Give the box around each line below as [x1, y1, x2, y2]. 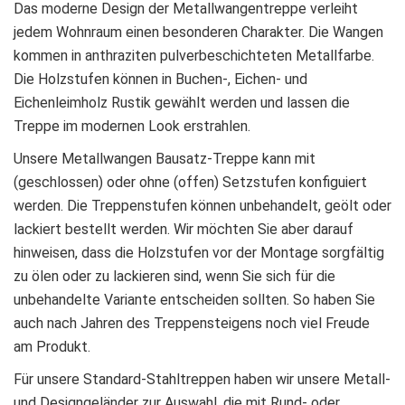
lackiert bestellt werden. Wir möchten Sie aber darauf [14, 221, 353, 239]
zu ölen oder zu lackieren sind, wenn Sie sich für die [14, 268, 335, 286]
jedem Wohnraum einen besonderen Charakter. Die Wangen [14, 24, 383, 42]
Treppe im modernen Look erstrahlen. [14, 118, 254, 136]
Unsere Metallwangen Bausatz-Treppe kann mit [14, 150, 316, 168]
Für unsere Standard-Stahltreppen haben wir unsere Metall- [14, 371, 391, 389]
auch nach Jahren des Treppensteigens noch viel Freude [14, 315, 370, 333]
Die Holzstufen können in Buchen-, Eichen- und [14, 71, 307, 89]
